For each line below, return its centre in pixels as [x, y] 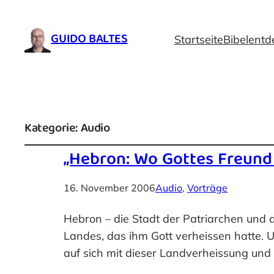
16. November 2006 [109, 187]
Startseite [198, 39]
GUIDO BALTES [89, 40]
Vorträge [207, 187]
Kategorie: [53, 129]
